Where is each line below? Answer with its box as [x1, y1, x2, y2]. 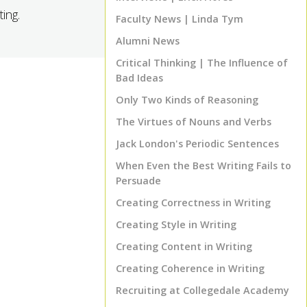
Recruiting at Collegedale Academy [116, 284, 289, 297]
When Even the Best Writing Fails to [116, 159, 291, 172]
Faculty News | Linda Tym [116, 12, 243, 25]
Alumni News [116, 34, 180, 47]
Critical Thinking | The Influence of [116, 56, 288, 69]
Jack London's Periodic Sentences [116, 137, 279, 150]
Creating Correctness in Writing [116, 196, 271, 209]
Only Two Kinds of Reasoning [116, 93, 258, 106]
